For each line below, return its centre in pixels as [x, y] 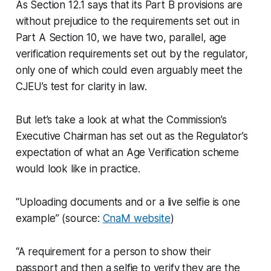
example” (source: [59, 218]
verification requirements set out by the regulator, [132, 54]
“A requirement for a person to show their [113, 251]
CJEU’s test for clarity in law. [81, 86]
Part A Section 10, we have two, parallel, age [121, 37]
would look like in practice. [78, 168]
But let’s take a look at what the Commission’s [121, 119]
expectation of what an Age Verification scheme [127, 152]
